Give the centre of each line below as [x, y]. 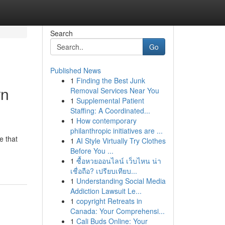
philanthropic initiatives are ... [116, 131]
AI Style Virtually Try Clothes [121, 141]
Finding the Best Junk [110, 80]
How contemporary [106, 121]
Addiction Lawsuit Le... [106, 191]
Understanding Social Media [121, 181]
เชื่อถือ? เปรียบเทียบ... [103, 171]
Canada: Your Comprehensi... [117, 211]
